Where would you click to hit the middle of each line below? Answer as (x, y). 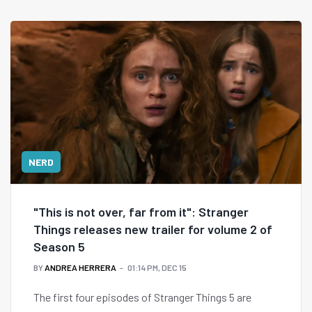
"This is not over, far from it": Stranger (141, 212)
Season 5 (59, 247)
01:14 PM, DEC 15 (157, 268)
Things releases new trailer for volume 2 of (153, 229)
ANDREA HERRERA (80, 268)
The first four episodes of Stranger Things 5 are (142, 297)
